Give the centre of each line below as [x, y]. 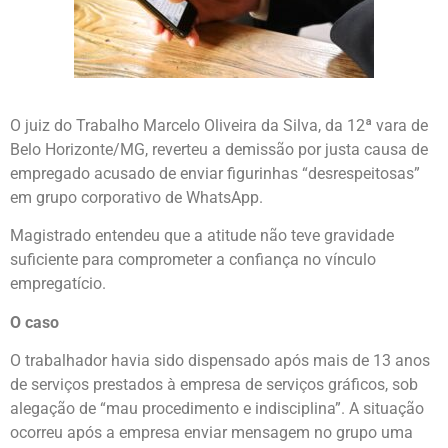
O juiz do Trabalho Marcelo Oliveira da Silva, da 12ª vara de [219, 125]
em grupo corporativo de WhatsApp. [136, 197]
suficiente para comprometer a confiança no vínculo [193, 260]
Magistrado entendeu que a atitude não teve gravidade [202, 236]
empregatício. [58, 284]
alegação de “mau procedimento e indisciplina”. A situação [217, 408]
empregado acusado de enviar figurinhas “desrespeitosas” [215, 173]
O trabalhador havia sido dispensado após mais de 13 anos [220, 360]
